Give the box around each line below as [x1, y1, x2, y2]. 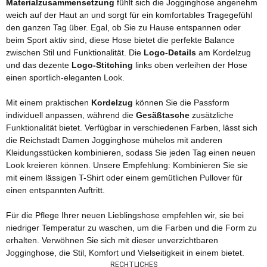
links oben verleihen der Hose [133, 60, 247, 70]
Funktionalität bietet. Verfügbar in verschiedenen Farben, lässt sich [6, 123, 257, 133]
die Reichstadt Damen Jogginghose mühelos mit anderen [6, 135, 222, 145]
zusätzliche [190, 110, 234, 120]
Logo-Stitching [72, 60, 133, 70]
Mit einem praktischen [6, 98, 91, 108]
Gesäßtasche [136, 110, 190, 120]
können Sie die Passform [133, 98, 229, 108]
